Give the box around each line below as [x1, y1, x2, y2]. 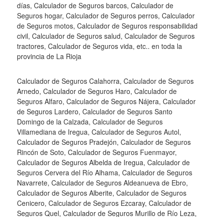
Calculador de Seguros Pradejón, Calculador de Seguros [17, 137, 191, 147]
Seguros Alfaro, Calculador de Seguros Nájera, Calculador [17, 96, 196, 106]
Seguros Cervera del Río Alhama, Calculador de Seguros [17, 167, 192, 177]
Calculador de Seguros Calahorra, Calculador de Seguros [17, 76, 194, 86]
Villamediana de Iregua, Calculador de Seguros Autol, [17, 126, 181, 137]
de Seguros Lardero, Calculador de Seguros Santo [17, 106, 172, 116]
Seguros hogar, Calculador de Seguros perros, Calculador [17, 10, 195, 20]
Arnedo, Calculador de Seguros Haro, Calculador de [17, 86, 177, 96]
